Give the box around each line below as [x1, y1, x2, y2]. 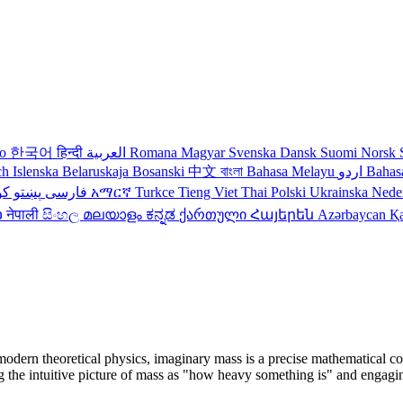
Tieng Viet [178, 184, 241, 200]
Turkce [135, 184, 178, 200]
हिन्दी [57, 145, 86, 160]
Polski [271, 184, 309, 200]
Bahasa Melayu [246, 164, 338, 179]
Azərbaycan [318, 207, 390, 222]
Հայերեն [250, 207, 318, 222]
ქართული [179, 207, 250, 222]
